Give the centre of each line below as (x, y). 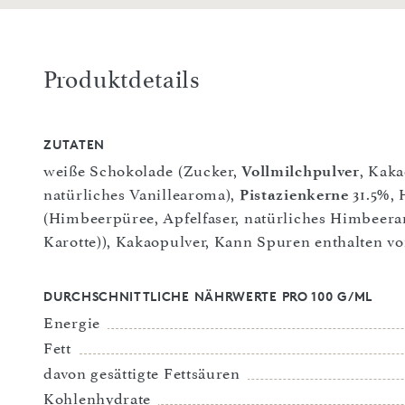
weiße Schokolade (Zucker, (143, 170)
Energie (72, 322)
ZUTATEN (74, 144)
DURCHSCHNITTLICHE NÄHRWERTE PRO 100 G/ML (208, 296)
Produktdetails (122, 80)
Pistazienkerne (294, 194)
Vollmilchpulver (301, 170)
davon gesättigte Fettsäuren (142, 373)
